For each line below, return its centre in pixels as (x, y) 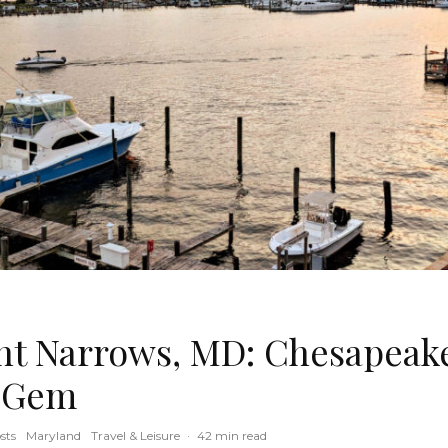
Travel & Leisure (135, 436)
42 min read (232, 436)
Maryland (53, 436)
